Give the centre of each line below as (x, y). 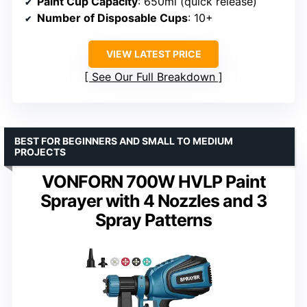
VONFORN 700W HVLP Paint (153, 181)
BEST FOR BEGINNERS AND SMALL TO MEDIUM (124, 140)
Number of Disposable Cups (112, 17)
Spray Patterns (153, 220)
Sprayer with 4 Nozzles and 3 (153, 200)
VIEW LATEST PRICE (153, 53)
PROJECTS (40, 151)
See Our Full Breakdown (153, 76)
